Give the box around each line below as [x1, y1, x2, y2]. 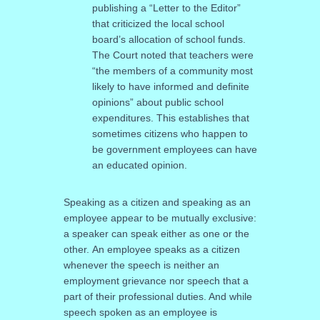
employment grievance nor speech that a [63, 274, 249, 286]
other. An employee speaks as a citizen [63, 243, 240, 255]
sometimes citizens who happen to [91, 127, 248, 139]
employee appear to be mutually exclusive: [63, 211, 256, 224]
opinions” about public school [91, 96, 224, 108]
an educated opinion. [91, 159, 187, 171]
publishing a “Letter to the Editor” [91, 1, 241, 14]
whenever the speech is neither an [63, 259, 219, 271]
